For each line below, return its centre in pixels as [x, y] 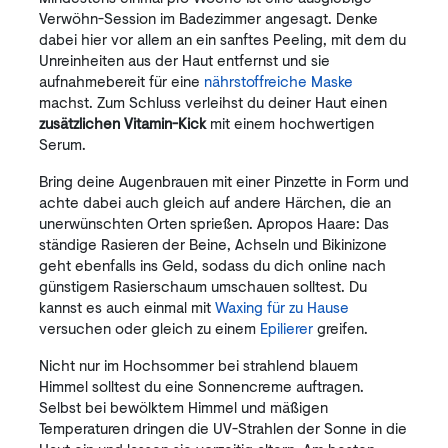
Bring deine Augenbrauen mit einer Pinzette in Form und [224, 181]
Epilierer [286, 328]
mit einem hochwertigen [290, 123]
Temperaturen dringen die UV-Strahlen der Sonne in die [223, 428]
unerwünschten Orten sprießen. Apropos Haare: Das [214, 223]
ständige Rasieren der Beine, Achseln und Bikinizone [213, 244]
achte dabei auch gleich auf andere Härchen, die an [215, 202]
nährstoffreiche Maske [278, 81]
